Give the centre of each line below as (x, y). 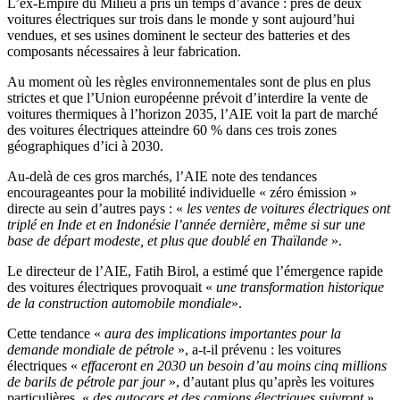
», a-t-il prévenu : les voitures (259, 350)
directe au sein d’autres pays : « (97, 209)
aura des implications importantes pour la (223, 334)
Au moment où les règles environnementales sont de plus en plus (189, 82)
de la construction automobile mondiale (119, 304)
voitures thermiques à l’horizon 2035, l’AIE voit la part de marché (192, 114)
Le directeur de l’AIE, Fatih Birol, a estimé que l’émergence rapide (195, 271)
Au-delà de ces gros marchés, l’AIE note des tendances (162, 177)
